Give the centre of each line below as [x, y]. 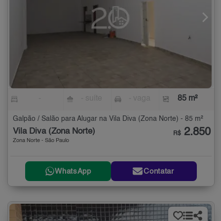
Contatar [159, 171]
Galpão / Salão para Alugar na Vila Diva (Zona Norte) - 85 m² [108, 119]
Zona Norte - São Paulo [41, 141]
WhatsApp [73, 171]
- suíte [92, 99]
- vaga [139, 99]
